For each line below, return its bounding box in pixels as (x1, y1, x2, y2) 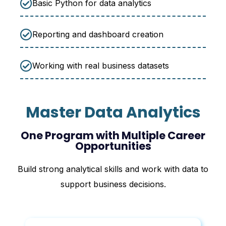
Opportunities (75, 139, 151, 154)
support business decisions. (60, 179, 166, 190)
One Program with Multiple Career (21, 128, 205, 143)
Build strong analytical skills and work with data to (18, 164, 208, 175)
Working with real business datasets (32, 61, 169, 71)
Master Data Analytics (25, 102, 201, 124)
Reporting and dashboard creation (32, 29, 163, 40)
